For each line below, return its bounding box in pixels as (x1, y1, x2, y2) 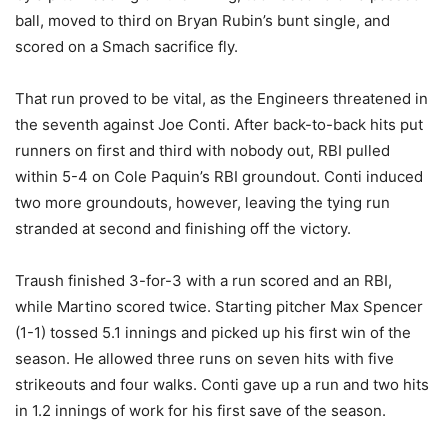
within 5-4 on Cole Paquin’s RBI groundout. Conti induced (15, 167, 423, 186)
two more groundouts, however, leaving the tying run (15, 193, 390, 212)
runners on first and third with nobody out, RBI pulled (15, 141, 390, 160)
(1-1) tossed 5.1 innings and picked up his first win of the (15, 323, 411, 342)
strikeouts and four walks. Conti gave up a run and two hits (15, 375, 429, 394)
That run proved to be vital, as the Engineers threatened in (15, 89, 428, 108)
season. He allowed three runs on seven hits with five (15, 349, 394, 368)
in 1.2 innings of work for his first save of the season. (15, 401, 386, 420)
